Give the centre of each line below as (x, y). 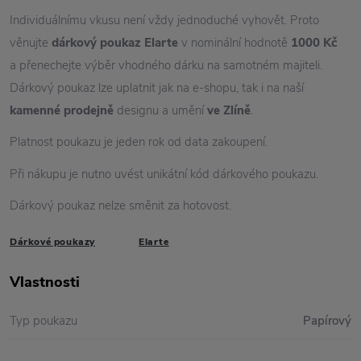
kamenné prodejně (62, 110)
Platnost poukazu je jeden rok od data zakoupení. (139, 142)
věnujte (31, 43)
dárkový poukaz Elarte (116, 43)
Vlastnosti (45, 282)
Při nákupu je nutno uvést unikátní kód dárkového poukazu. (164, 174)
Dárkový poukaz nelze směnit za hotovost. (120, 205)
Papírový (327, 320)
